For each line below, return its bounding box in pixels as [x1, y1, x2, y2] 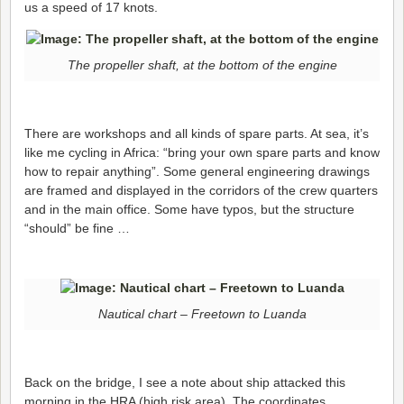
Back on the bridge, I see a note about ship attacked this [24, 375, 345, 390]
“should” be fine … [24, 221, 130, 235]
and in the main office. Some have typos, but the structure [24, 202, 354, 216]
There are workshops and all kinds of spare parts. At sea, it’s [24, 126, 369, 141]
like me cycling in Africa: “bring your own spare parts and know [24, 145, 380, 160]
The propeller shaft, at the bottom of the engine [67, 57, 337, 72]
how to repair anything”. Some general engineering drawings [24, 164, 370, 179]
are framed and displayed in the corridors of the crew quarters [24, 183, 378, 197]
